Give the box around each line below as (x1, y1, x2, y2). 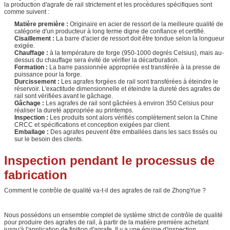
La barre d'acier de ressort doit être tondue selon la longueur (54, 35, 224, 43)
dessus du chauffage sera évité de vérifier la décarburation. (14, 56, 179, 64)
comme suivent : (4, 8, 49, 16)
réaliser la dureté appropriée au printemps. (14, 107, 133, 114)
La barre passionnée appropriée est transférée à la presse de (48, 64, 220, 71)
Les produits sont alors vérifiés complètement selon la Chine (48, 114, 218, 122)
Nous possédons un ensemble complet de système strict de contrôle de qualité (4, 212, 223, 219)
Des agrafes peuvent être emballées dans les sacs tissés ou (49, 128, 217, 136)
